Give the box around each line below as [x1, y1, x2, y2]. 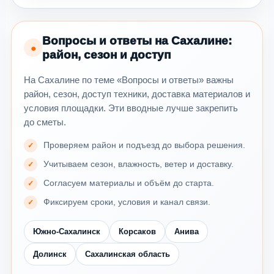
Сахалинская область [85, 250, 170, 259]
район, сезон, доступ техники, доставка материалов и [24, 89, 250, 100]
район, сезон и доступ [42, 48, 171, 62]
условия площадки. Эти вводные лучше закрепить [24, 103, 238, 114]
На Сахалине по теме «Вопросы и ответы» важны [24, 75, 234, 86]
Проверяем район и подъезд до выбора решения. [43, 140, 245, 150]
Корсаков [119, 227, 156, 237]
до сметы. [24, 117, 66, 128]
